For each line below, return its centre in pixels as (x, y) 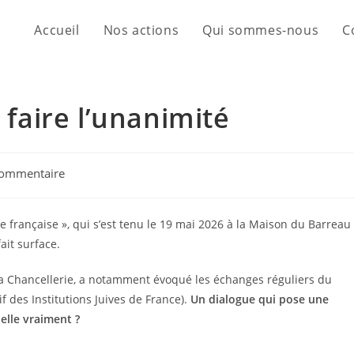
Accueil (57, 30)
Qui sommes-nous (261, 30)
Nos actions (141, 30)
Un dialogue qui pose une (260, 299)
